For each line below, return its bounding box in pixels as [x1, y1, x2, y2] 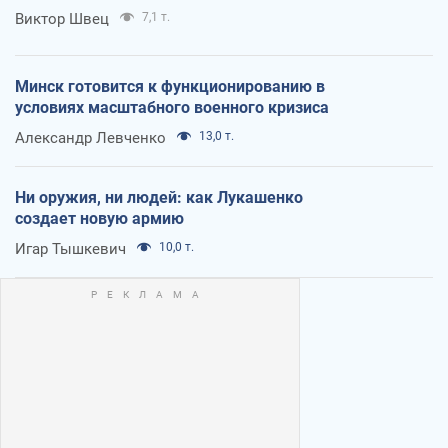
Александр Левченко [15, 128, 166, 147]
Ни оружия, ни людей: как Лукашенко [15, 187, 303, 207]
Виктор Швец [15, 9, 109, 28]
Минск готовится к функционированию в [15, 76, 325, 96]
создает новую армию [15, 208, 184, 228]
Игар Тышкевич [15, 239, 126, 258]
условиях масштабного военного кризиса [15, 97, 329, 117]
